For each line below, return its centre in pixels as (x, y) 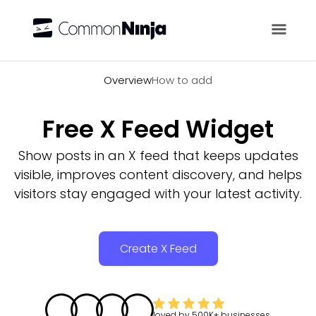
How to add (182, 80)
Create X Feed (158, 249)
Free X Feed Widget (158, 129)
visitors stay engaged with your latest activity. (158, 194)
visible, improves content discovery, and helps (158, 175)
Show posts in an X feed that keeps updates (158, 156)
